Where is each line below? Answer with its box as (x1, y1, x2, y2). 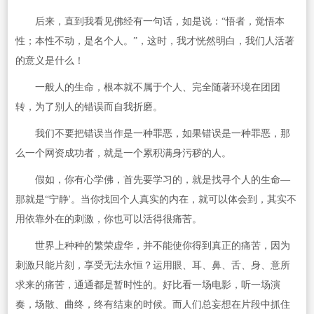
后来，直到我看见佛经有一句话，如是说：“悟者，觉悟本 (15, 15, 285, 27)
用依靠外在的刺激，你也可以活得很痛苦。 (15, 213, 202, 224)
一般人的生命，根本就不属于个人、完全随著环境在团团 (15, 81, 280, 93)
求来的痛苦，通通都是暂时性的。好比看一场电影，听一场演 (15, 279, 280, 290)
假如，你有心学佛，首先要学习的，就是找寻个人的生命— (15, 174, 290, 185)
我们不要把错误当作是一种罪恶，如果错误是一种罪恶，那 (15, 128, 290, 139)
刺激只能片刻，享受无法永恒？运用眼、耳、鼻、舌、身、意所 (15, 259, 290, 271)
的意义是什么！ (15, 55, 84, 66)
